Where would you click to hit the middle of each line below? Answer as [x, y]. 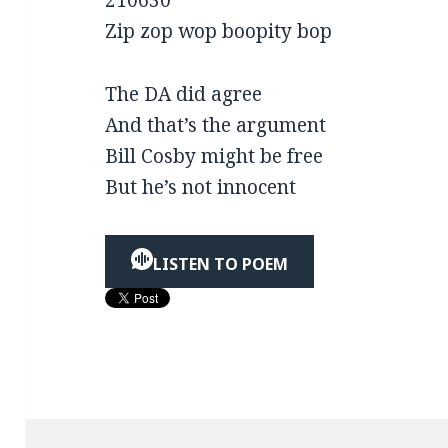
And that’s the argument [216, 125]
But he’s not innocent [201, 187]
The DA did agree [184, 94]
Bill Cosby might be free [214, 156]
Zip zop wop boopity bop [219, 31]
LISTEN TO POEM [221, 264]
